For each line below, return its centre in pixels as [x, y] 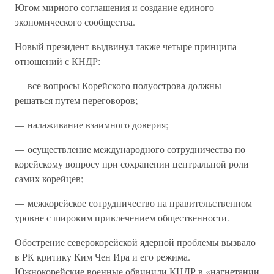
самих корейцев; [49, 178]
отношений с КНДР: [57, 61]
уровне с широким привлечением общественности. [122, 217]
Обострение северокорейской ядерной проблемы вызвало [135, 242]
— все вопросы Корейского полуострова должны [118, 85]
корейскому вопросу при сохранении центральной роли [132, 164]
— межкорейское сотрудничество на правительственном [133, 203]
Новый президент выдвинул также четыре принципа [126, 46]
